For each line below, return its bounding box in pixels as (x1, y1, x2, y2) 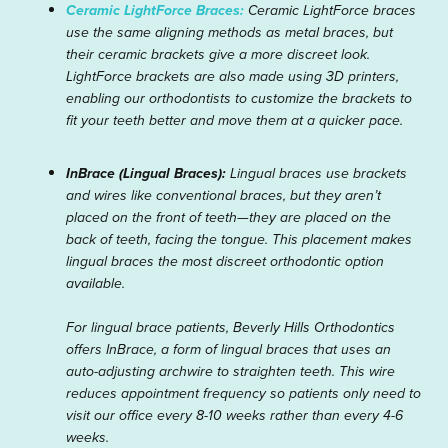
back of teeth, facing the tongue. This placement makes (66, 229, 412, 250)
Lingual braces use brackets (230, 163, 407, 184)
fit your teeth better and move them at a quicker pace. (66, 110, 403, 131)
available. (66, 273, 129, 294)
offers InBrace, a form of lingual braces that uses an (66, 339, 391, 360)
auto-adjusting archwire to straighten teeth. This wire (66, 361, 395, 382)
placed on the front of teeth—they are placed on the (66, 207, 391, 228)
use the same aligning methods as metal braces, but (66, 22, 393, 43)
